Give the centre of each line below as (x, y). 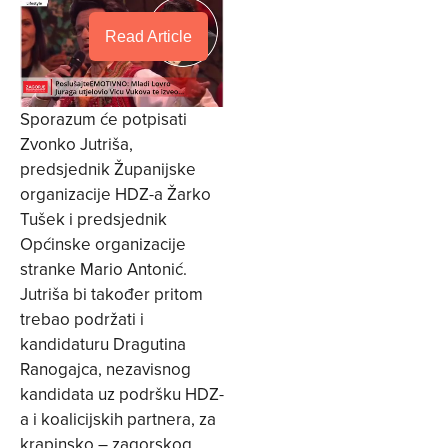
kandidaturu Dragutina (103, 343)
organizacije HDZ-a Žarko (115, 193)
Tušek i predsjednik (93, 218)
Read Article (148, 36)
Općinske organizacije (103, 243)
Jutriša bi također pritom (111, 293)
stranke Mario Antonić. (103, 268)
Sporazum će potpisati (103, 118)
